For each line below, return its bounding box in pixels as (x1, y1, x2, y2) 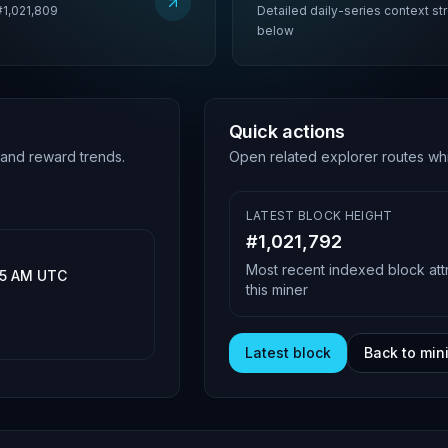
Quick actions (228, 121, 345, 142)
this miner (245, 281, 308, 298)
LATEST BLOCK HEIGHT (245, 208, 393, 223)
